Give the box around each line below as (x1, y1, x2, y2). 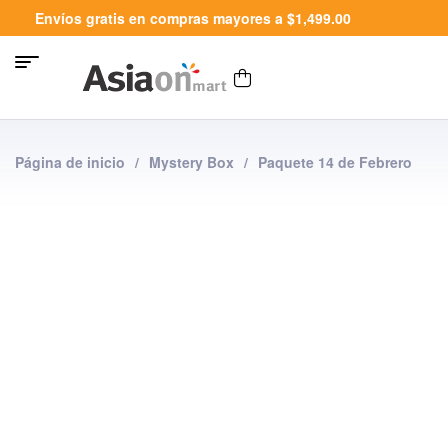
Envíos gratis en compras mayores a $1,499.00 (35, 8, 351, 28)
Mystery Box (149, 152, 234, 172)
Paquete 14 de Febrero (258, 152, 412, 172)
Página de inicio (15, 152, 125, 172)
